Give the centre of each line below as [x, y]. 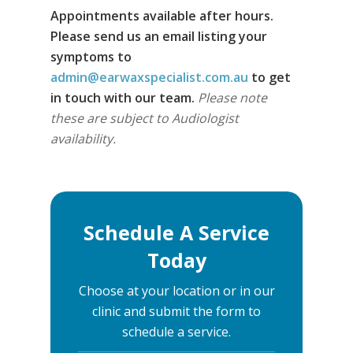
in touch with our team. [124, 98]
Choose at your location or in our [176, 290]
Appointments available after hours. [162, 16]
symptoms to [91, 57]
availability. [84, 139]
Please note [233, 98]
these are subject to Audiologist [145, 119]
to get [270, 78]
